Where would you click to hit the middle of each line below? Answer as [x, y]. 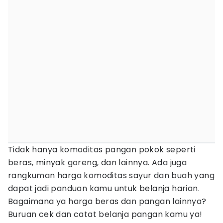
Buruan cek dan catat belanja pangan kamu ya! [105, 214]
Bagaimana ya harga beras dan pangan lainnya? [107, 201]
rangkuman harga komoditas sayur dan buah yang [111, 175]
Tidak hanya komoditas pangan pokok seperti [102, 150]
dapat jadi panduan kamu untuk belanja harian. [104, 188]
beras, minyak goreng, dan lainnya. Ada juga [98, 163]
